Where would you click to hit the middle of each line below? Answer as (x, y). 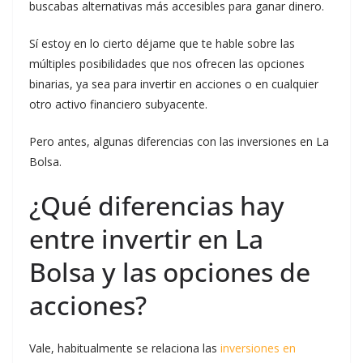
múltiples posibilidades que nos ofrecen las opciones (167, 64)
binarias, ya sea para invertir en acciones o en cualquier (174, 84)
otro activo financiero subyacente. (118, 104)
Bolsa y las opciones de (170, 272)
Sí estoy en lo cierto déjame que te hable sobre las (162, 43)
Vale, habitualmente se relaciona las (125, 348)
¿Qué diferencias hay (157, 205)
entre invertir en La (146, 239)
